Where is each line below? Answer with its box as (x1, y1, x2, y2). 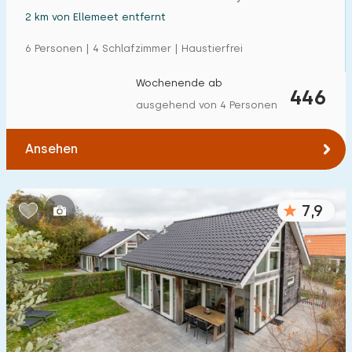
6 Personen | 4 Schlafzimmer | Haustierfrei (25, 42, 243, 54)
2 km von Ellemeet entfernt (25, 11, 166, 23)
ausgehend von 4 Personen (136, 99, 277, 111)
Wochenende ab (136, 77, 222, 89)
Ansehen (25, 141, 78, 156)
